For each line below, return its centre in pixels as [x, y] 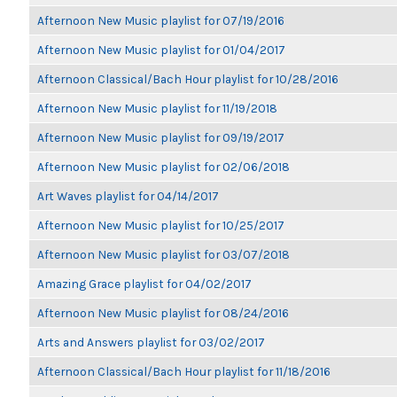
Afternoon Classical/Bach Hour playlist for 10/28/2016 [188, 79]
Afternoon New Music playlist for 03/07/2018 [163, 254]
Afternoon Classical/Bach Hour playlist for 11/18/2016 [184, 371]
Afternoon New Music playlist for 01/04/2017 [161, 50]
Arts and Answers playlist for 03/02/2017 [151, 342]
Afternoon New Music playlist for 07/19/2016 [161, 20]
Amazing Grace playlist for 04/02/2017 [144, 284]
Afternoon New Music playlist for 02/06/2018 [163, 167]
